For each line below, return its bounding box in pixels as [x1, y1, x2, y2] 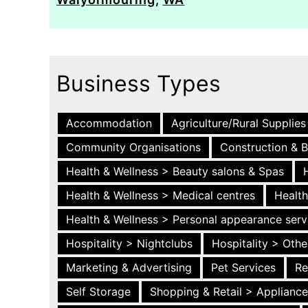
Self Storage [66, 285, 131, 298]
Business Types [56, 70, 221, 97]
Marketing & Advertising [66, 261, 192, 274]
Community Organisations [66, 140, 201, 154]
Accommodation [66, 116, 152, 130]
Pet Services [211, 261, 276, 274]
